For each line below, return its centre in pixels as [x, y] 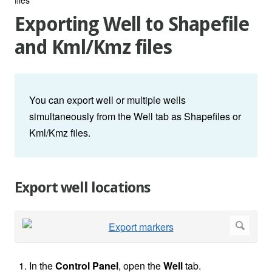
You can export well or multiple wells [107, 100]
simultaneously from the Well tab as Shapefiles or [135, 117]
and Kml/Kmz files [93, 48]
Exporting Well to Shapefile [132, 25]
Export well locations [82, 188]
